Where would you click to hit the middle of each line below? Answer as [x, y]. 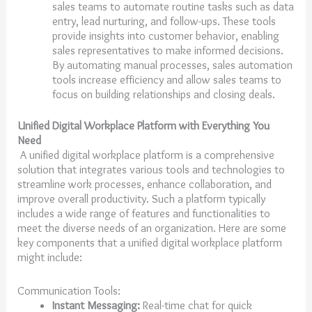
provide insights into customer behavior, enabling [165, 35]
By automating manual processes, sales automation [172, 64]
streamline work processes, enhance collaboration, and [145, 184]
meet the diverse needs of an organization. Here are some [152, 228]
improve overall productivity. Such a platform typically [142, 199]
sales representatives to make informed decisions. [167, 50]
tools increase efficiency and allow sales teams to [166, 79]
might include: [52, 257]
